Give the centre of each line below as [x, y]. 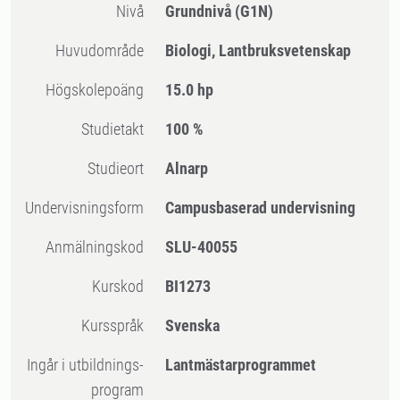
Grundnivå [200, 11]
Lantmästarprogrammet [241, 365]
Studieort [120, 168]
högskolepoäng [100, 90]
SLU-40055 [202, 247]
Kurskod [123, 286]
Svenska [193, 325]
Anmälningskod [100, 247]
